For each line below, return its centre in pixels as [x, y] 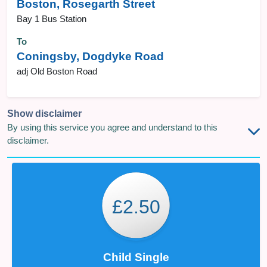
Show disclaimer [44, 114]
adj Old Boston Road [57, 72]
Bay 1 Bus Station [52, 19]
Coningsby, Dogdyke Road [90, 56]
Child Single [136, 257]
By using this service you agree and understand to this [112, 128]
